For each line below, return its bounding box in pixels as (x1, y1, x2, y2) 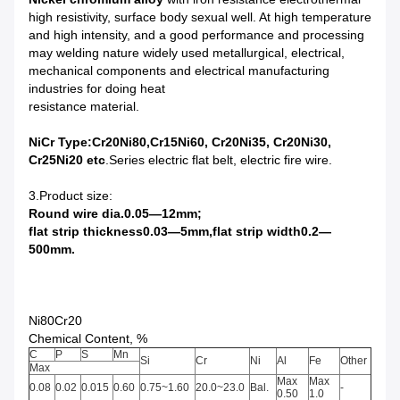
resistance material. (29, 99, 139, 114)
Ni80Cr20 (29, 313, 82, 329)
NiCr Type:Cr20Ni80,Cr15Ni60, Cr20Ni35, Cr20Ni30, (29, 135, 331, 150)
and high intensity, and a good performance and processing (29, 28, 364, 43)
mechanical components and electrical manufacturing (29, 63, 329, 79)
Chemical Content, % (29, 331, 147, 346)
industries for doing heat (29, 81, 165, 96)
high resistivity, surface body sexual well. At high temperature (29, 10, 371, 25)
